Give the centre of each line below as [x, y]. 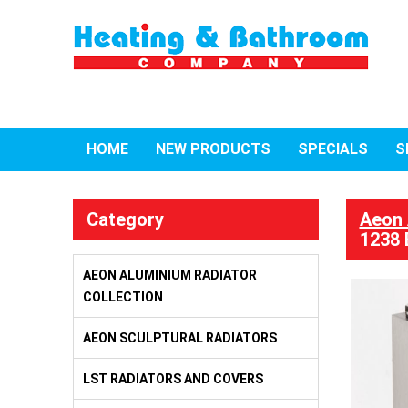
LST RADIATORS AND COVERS [173, 379]
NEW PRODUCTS [213, 149]
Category [125, 219]
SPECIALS [332, 149]
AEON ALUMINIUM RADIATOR [169, 275]
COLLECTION [122, 297]
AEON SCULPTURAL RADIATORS [179, 338]
